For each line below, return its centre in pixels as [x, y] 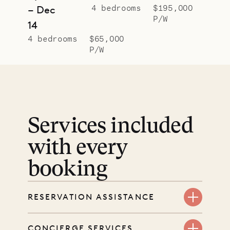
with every [78, 149]
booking [68, 170]
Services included [110, 127]
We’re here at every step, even [99, 220]
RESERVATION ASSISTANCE [91, 197]
